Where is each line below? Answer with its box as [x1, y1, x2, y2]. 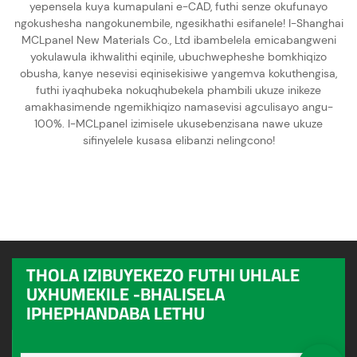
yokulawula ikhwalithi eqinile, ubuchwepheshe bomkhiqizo [30, 49, 327, 64]
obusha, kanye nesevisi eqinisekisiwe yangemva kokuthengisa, [20, 65, 337, 80]
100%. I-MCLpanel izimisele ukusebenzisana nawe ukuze [34, 116, 323, 131]
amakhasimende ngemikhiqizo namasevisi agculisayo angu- [24, 99, 333, 114]
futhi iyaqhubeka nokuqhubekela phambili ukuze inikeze [36, 82, 321, 97]
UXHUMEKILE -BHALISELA [25, 277, 225, 312]
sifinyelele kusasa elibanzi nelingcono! [82, 132, 275, 147]
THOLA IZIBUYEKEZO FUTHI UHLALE [25, 258, 300, 292]
